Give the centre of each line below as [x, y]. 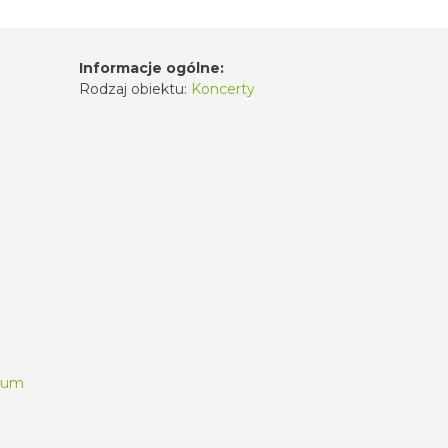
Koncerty [222, 88]
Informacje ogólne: [151, 67]
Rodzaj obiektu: [134, 88]
